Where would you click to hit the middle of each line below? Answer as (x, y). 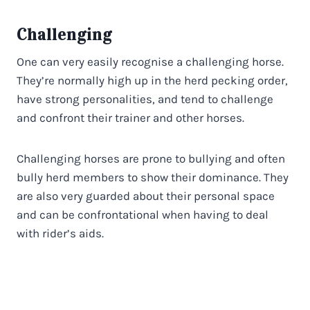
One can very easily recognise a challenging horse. (150, 61)
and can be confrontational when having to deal (143, 214)
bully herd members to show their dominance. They (153, 177)
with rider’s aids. (60, 233)
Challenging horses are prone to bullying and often (151, 158)
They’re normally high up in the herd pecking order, (152, 80)
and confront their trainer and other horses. (130, 117)
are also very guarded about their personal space (146, 195)
